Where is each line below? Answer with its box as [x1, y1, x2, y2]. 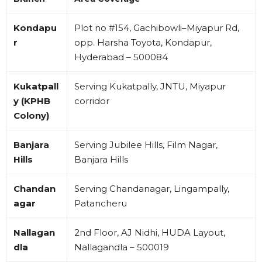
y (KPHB [13, 95, 50, 106]
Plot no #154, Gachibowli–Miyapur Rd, [74, 22, 239, 33]
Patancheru [74, 197, 127, 209]
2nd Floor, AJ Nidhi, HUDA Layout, [74, 226, 225, 238]
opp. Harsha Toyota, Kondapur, [74, 36, 212, 48]
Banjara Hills [74, 153, 128, 165]
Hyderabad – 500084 [74, 51, 168, 63]
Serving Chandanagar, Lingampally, [74, 182, 229, 194]
